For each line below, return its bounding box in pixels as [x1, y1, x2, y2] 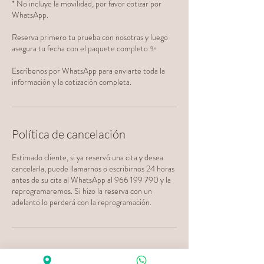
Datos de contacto [12, 247, 104, 262]
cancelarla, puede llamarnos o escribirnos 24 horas [12, 163, 174, 174]
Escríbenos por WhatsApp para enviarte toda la [12, 65, 165, 77]
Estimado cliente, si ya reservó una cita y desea [12, 151, 163, 163]
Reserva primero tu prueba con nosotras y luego [12, 31, 168, 43]
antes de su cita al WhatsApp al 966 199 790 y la [12, 174, 171, 186]
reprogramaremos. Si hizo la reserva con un [12, 185, 152, 197]
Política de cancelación [12, 127, 126, 141]
